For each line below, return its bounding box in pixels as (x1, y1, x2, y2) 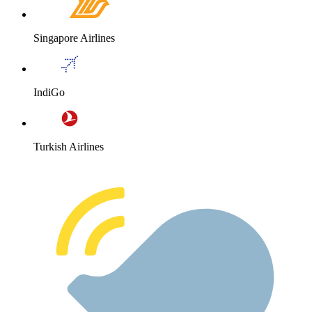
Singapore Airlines (33, 32, 115, 45)
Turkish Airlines (33, 141, 104, 153)
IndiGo (33, 86, 65, 99)
